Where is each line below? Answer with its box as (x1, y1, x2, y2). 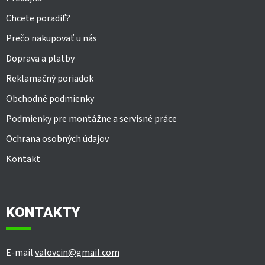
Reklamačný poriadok (6, 72, 93, 86)
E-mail (6, 246, 35, 260)
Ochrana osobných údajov (6, 132, 109, 146)
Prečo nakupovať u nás (6, 32, 97, 46)
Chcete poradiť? (6, 12, 70, 25)
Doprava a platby (6, 52, 75, 66)
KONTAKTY (6, 204, 80, 221)
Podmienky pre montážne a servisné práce (6, 112, 177, 126)
